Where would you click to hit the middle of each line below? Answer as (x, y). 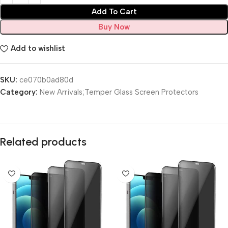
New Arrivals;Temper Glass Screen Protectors (119, 92)
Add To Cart (114, 11)
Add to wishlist (38, 49)
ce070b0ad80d (46, 80)
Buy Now (114, 27)
